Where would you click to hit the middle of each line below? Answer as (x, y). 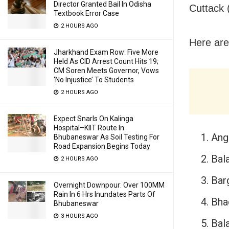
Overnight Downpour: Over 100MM (109, 185)
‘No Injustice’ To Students (94, 80)
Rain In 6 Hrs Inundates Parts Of (105, 194)
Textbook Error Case (86, 13)
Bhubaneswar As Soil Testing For (107, 137)
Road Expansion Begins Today (102, 146)
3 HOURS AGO (79, 216)
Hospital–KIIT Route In (89, 128)
